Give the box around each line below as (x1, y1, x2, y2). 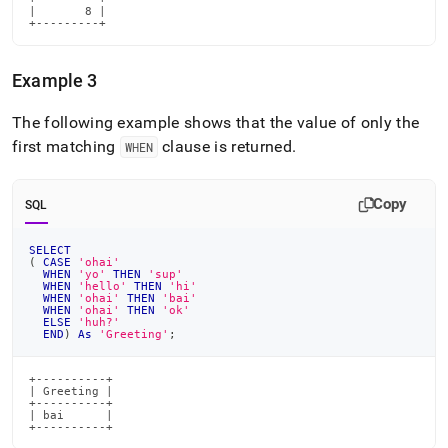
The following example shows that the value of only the (12, 113, 420, 132)
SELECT (29, 244, 71, 256)
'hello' (78, 280, 127, 292)
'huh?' (78, 316, 120, 328)
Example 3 (12, 70, 98, 91)
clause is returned (157, 137, 292, 156)
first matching (12, 137, 120, 156)
